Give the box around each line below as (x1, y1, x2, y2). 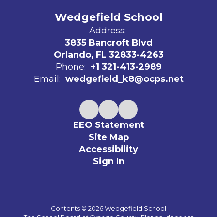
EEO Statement (73, 120, 144, 130)
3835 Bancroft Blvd (64, 37, 153, 48)
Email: (33, 74, 61, 84)
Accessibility (79, 144, 138, 155)
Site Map (88, 132, 129, 142)
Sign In (93, 156, 124, 167)
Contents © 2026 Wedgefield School (51, 204, 166, 212)
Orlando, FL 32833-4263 (53, 49, 164, 60)
